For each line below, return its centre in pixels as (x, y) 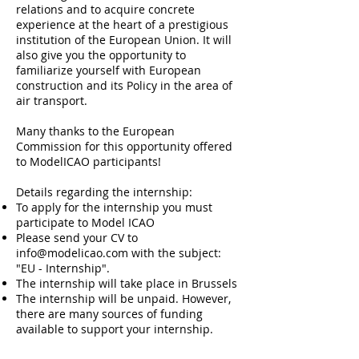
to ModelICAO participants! (89, 161)
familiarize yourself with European (109, 70)
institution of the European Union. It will (124, 40)
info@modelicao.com (72, 253)
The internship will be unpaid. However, (123, 298)
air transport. (52, 101)
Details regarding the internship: (104, 192)
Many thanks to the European (95, 131)
